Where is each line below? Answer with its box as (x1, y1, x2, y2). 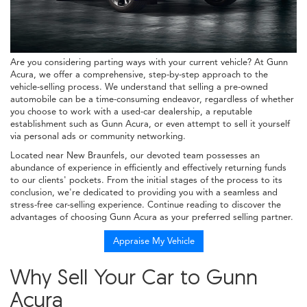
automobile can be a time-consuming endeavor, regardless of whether (10, 93, 294, 105)
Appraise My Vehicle (112, 235, 195, 247)
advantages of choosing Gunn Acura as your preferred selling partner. (10, 211, 293, 223)
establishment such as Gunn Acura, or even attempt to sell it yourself (10, 118, 290, 130)
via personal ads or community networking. (10, 130, 186, 142)
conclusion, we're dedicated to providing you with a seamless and (10, 186, 278, 198)
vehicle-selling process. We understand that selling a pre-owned (10, 81, 268, 93)
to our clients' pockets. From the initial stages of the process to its (10, 174, 282, 186)
